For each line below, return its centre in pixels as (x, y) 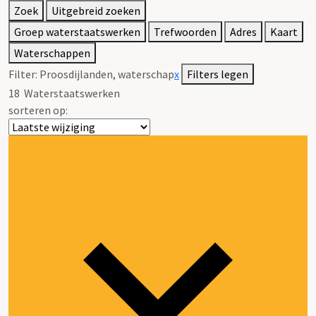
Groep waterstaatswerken (77, 31)
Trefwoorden (185, 31)
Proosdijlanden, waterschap (107, 74)
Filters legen (218, 74)
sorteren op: (38, 110)
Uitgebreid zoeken (96, 10)
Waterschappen (52, 53)
